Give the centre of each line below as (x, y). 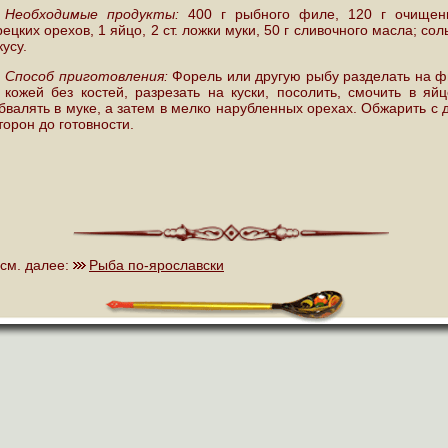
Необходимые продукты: (92, 14)
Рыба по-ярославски (156, 265)
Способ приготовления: (88, 76)
